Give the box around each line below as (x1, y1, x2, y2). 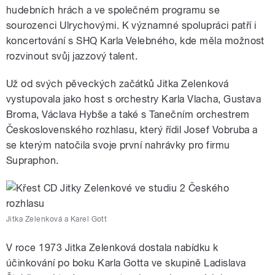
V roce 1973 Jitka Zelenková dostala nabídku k (6, 242, 219, 254)
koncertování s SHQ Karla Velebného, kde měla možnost (6, 35, 265, 47)
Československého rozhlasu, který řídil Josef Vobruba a (6, 124, 258, 136)
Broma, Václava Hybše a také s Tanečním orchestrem (6, 109, 250, 121)
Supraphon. (6, 155, 59, 167)
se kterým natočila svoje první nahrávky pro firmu (6, 139, 230, 152)
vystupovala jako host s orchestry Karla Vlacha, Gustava (6, 93, 261, 106)
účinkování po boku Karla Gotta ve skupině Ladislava (6, 257, 246, 269)
